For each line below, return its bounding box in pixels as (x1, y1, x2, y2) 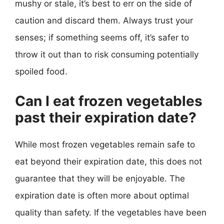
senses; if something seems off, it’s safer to (15, 32, 189, 42)
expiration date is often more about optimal (15, 190, 189, 200)
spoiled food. (15, 66, 67, 76)
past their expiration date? (15, 108, 196, 126)
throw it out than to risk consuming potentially (15, 49, 198, 59)
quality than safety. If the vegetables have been (15, 207, 206, 217)
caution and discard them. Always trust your (15, 15, 193, 25)
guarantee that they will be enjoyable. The (15, 173, 185, 183)
